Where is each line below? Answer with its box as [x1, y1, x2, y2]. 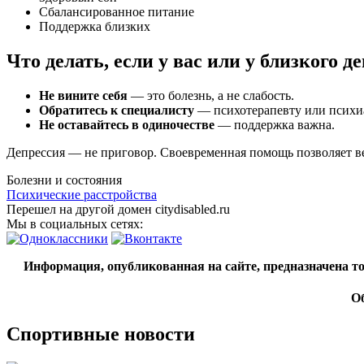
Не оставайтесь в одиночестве [39, 118, 214, 132]
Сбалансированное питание [39, 5, 194, 19]
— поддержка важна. [214, 118, 335, 132]
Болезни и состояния [6, 173, 122, 188]
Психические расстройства [6, 188, 157, 202]
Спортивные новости [6, 323, 195, 344]
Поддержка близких [39, 19, 150, 34]
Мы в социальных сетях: [6, 217, 146, 232]
